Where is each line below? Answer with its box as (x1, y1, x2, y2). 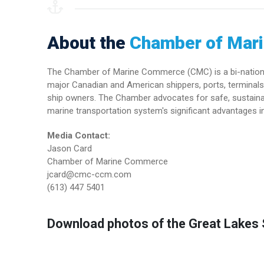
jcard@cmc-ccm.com (47, 169, 131, 180)
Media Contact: (47, 130, 110, 141)
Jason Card (47, 143, 92, 154)
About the (47, 32, 130, 53)
